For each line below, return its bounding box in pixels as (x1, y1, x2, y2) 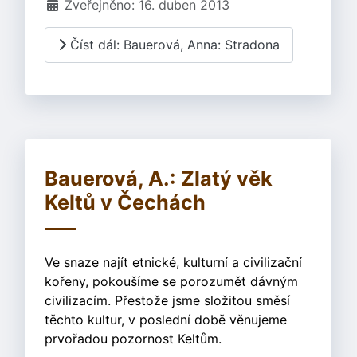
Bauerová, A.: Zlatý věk (45, 166, 273, 190)
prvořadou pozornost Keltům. (45, 330, 222, 347)
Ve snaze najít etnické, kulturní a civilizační (45, 253, 302, 270)
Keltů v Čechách (45, 190, 206, 214)
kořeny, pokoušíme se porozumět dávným (45, 273, 298, 289)
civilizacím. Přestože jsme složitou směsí (45, 292, 290, 308)
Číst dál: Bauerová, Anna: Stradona (66, 37, 280, 53)
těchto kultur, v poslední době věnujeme (45, 311, 287, 328)
